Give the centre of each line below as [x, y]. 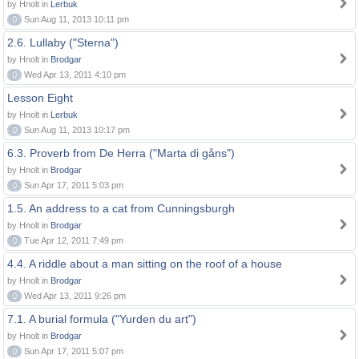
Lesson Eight [40, 98]
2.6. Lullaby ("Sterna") [63, 42]
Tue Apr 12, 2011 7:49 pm [73, 240]
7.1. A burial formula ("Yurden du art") [102, 319]
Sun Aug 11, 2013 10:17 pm [76, 130]
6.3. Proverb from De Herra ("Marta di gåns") [121, 153]
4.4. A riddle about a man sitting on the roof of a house [145, 264]
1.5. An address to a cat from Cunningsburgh [121, 208]
